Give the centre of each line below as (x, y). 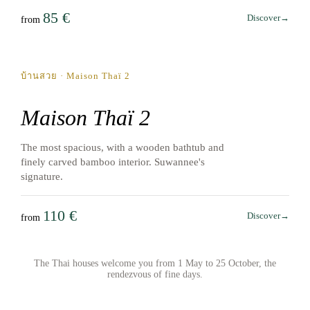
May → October (73, 26)
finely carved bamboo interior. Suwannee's (113, 162)
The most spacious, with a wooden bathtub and (122, 148)
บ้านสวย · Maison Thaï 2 (75, 75)
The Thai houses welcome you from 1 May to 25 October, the (155, 264)
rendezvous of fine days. (155, 275)
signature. (42, 177)
